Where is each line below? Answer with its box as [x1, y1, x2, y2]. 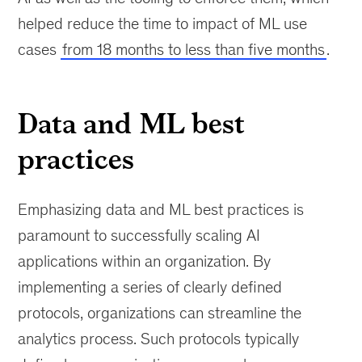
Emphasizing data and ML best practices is [18, 200, 305, 219]
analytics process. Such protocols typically [18, 330, 300, 348]
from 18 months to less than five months [62, 40, 326, 59]
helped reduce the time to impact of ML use [18, 15, 308, 33]
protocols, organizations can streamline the [18, 304, 302, 322]
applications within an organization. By [18, 252, 271, 271]
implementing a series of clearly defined [18, 278, 283, 297]
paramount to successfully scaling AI [18, 226, 261, 245]
